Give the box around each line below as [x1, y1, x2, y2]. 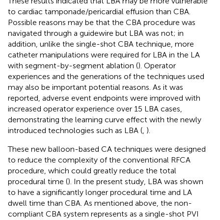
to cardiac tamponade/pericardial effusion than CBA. [8, 6, 191, 16]
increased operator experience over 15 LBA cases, [8, 104, 182, 113]
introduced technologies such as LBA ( [8, 125, 142, 135]
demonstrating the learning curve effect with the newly [8, 114, 201, 124]
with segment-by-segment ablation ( [8, 60, 138, 70]
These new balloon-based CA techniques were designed [8, 144, 206, 154]
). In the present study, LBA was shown [68, 176, 203, 186]
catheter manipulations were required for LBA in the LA [8, 50, 200, 59]
